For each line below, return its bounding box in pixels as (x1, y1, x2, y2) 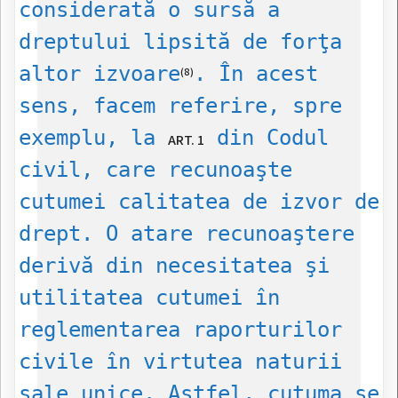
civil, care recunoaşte (19, 157, 292, 183)
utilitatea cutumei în (19, 285, 280, 311)
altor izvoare (19, 61, 180, 87)
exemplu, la (19, 125, 168, 151)
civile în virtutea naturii (19, 349, 342, 375)
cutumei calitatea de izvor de (19, 189, 379, 215)
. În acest (194, 61, 318, 87)
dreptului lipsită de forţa (19, 29, 342, 55)
